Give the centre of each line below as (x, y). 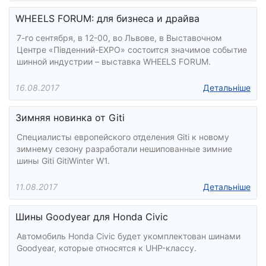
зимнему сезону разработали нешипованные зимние (124, 149)
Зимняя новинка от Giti (70, 118)
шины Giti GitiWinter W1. (63, 161)
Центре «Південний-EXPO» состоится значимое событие (132, 50)
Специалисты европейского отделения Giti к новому (123, 137)
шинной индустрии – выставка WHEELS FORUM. (114, 61)
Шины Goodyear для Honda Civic (92, 217)
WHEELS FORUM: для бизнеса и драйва (107, 18)
